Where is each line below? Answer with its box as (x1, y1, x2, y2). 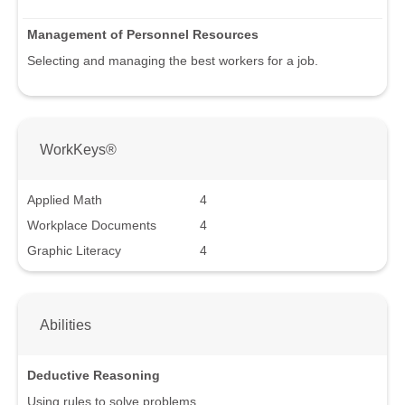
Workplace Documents (27, 217, 156, 232)
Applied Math (27, 192, 102, 207)
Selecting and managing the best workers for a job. (27, 53, 318, 69)
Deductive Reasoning (27, 367, 160, 382)
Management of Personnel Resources (27, 27, 259, 42)
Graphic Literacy (27, 242, 121, 258)
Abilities (40, 316, 91, 333)
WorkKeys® (40, 141, 117, 158)
